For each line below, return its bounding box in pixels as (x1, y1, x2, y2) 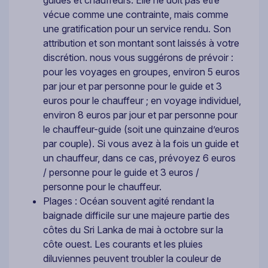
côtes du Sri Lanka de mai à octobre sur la (43, 223, 223, 236)
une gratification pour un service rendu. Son (43, 22, 231, 35)
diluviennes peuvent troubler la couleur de (43, 252, 221, 264)
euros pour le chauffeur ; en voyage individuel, (43, 94, 241, 106)
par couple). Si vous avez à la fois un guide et (43, 137, 239, 150)
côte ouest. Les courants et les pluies (43, 237, 203, 250)
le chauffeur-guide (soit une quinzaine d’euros (43, 123, 239, 135)
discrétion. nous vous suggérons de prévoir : (43, 51, 233, 63)
